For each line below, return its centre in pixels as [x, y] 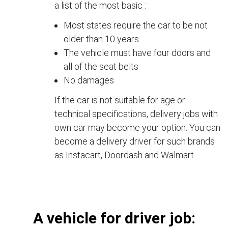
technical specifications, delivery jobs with [136, 114]
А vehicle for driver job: [114, 218]
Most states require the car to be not [136, 25]
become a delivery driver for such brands [135, 141]
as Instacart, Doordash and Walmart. [125, 155]
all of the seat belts [101, 66]
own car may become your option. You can [137, 127]
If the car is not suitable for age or [120, 100]
